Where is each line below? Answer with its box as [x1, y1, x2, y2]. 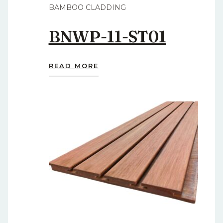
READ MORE [48, 61, 99, 70]
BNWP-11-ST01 [48, 27, 166, 47]
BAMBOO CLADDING [48, 2, 126, 12]
